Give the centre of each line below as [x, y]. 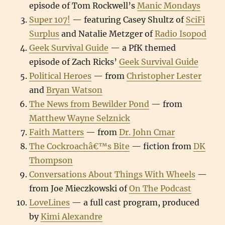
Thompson [51, 160]
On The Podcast [160, 188]
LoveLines [50, 202]
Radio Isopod [181, 34]
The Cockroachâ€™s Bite [80, 146]
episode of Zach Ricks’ [74, 62]
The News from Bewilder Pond [89, 104]
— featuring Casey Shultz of [128, 20]
